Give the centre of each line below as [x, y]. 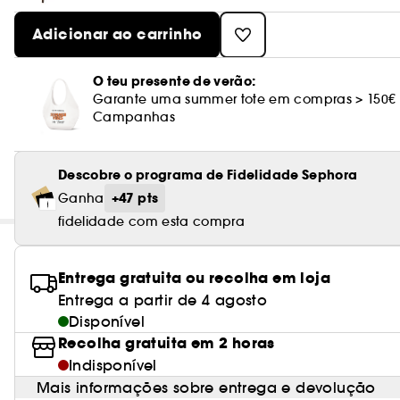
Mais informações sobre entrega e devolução [206, 387]
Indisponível [113, 365]
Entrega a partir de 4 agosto [163, 300]
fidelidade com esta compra [152, 221]
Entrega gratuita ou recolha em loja [194, 278]
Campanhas [134, 117]
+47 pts [135, 198]
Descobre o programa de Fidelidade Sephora [208, 175]
